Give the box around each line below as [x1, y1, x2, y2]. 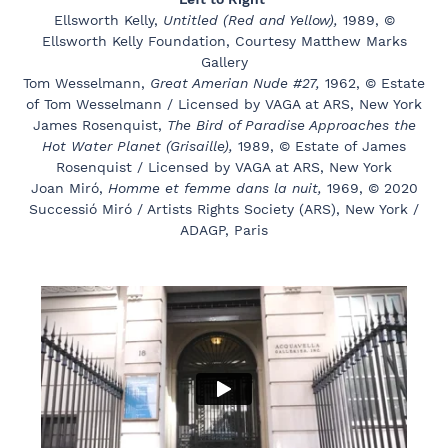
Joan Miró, [30, 179, 108, 196]
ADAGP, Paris [180, 221, 268, 238]
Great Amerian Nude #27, [150, 74, 325, 91]
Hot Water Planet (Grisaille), [42, 137, 238, 154]
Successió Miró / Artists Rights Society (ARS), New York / [29, 200, 419, 217]
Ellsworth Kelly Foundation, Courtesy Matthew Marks [41, 32, 407, 49]
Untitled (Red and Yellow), [162, 11, 343, 28]
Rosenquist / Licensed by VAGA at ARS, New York [56, 158, 392, 175]
